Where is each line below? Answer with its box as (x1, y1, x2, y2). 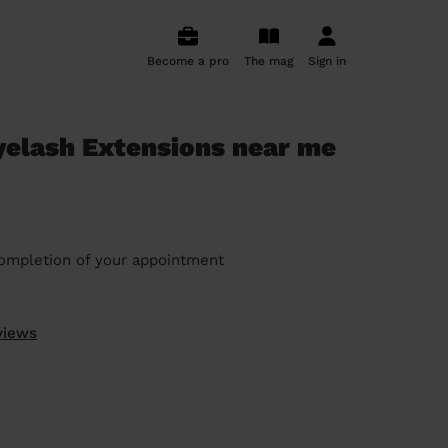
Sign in (308, 54, 346, 68)
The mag (244, 54, 293, 68)
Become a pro (147, 54, 229, 68)
